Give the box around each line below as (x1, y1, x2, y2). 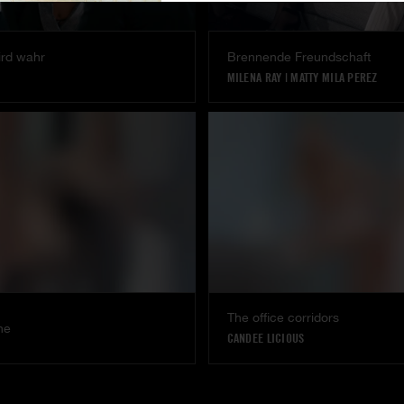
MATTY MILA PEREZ (290, 69, 378, 85)
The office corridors (226, 310, 339, 326)
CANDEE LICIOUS (226, 331, 305, 346)
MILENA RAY (226, 69, 282, 85)
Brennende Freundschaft (226, 49, 371, 64)
